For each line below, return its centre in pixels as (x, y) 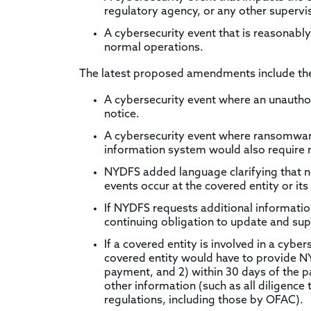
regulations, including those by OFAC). (204, 300)
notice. (122, 114)
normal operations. (154, 48)
